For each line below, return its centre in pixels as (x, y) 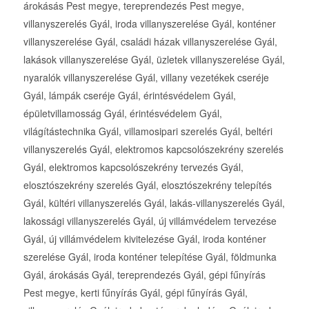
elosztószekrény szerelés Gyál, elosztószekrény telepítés (147, 185)
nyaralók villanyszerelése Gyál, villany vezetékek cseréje (146, 78)
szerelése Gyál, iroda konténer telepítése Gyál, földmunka (150, 257)
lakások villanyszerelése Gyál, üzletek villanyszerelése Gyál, (154, 60)
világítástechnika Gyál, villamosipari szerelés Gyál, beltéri (148, 131)
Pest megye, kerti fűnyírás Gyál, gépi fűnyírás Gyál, (135, 293)
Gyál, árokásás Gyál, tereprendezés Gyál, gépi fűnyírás (144, 275)
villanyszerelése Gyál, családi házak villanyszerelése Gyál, (150, 42)
